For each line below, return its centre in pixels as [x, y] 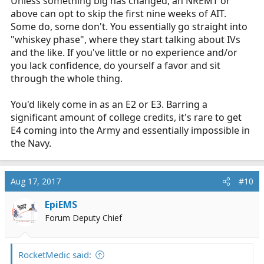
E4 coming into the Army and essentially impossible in [130, 131]
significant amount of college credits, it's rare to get [126, 118]
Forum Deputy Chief [83, 218]
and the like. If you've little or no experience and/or [124, 53]
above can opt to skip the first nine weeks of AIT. [118, 14]
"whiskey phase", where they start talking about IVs [126, 40]
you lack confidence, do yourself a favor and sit [115, 66]
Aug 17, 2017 [36, 181]
